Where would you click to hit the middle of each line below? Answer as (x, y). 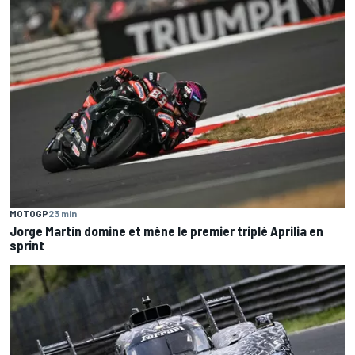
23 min (63, 214)
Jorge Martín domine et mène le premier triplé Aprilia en (166, 231)
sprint (27, 245)
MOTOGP (29, 214)
